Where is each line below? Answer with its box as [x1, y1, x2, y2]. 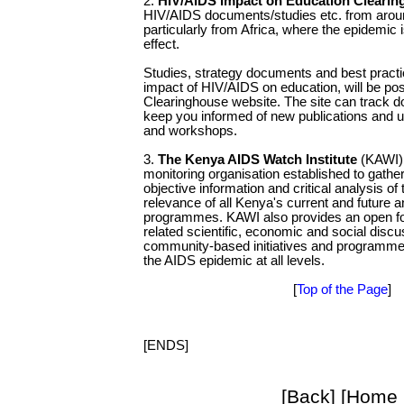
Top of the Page [296, 282, 388, 298]
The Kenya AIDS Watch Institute [158, 152, 357, 168]
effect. [143, 37, 179, 52]
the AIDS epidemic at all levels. [143, 253, 325, 269]
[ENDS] [143, 337, 188, 353]
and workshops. [143, 124, 237, 139]
